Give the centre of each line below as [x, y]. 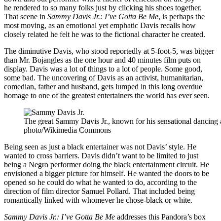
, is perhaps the [182, 16]
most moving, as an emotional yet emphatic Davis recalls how [100, 25]
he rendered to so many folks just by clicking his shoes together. [103, 7]
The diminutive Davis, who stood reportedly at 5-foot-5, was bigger [109, 51]
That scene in [26, 16]
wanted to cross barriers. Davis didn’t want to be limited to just [101, 155]
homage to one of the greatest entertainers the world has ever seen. [107, 95]
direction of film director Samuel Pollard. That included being [99, 191]
